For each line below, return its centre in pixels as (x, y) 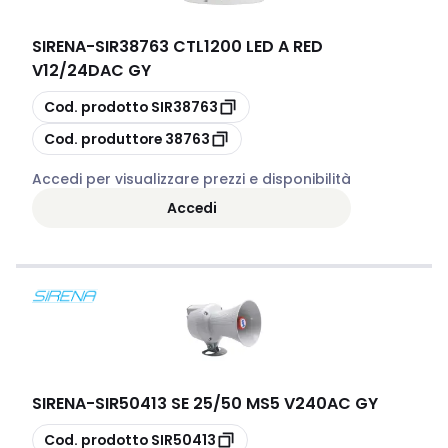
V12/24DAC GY (91, 70)
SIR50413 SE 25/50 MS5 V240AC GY (236, 403)
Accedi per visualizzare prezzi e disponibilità (191, 179)
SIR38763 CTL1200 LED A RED (209, 46)
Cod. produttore (103, 138)
